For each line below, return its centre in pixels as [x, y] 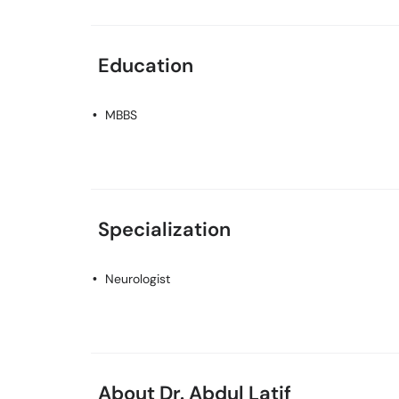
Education [146, 65]
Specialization [164, 229]
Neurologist [138, 279]
